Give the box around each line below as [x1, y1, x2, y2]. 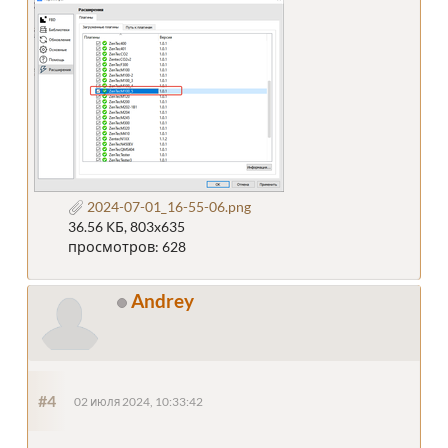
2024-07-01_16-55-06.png [83, 197, 251, 215]
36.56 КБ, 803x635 [67, 217, 185, 235]
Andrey [131, 288, 194, 312]
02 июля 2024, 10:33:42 [74, 394, 203, 408]
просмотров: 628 [67, 237, 186, 255]
